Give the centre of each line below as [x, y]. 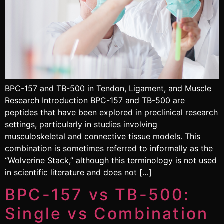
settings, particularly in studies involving [81, 124]
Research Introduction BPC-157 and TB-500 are [95, 100]
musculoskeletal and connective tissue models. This [103, 136]
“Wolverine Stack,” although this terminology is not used [111, 160]
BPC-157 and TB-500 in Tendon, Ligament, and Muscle [108, 88]
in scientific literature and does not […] [78, 172]
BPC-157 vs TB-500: [98, 195]
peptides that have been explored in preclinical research [111, 112]
